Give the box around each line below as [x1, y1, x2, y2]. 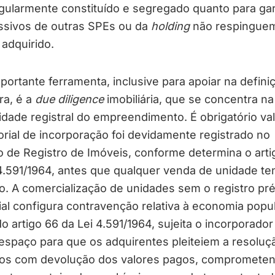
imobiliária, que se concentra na [103, 92, 274, 106]
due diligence [34, 92, 104, 106]
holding [150, 20, 190, 33]
